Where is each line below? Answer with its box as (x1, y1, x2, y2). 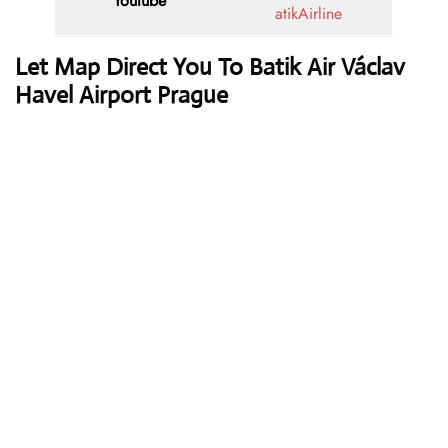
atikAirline (274, 2, 342, 26)
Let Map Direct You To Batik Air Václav (15, 52, 405, 83)
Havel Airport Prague (15, 80, 228, 111)
